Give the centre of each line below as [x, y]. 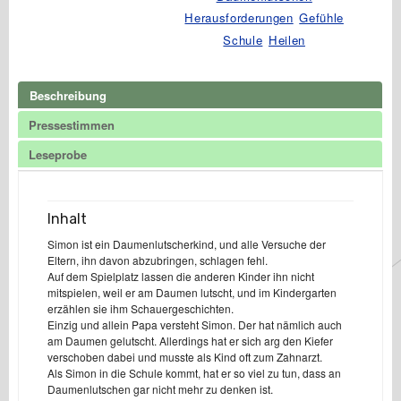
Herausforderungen [239, 18]
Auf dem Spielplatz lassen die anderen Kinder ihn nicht [181, 277]
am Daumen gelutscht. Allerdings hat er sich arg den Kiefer [190, 341]
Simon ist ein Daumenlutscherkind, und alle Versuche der [187, 244]
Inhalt [67, 219]
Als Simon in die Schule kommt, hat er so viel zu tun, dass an [194, 373]
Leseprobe [58, 155]
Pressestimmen [72, 125]
